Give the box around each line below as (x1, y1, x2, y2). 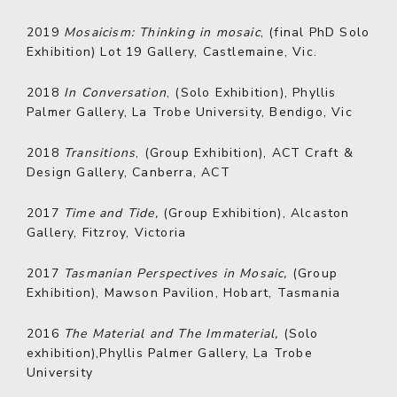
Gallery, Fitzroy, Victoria (27, 224, 187, 241)
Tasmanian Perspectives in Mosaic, (64, 265, 292, 282)
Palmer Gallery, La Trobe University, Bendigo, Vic (27, 104, 353, 121)
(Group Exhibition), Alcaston (163, 205, 350, 222)
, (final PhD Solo (260, 24, 370, 41)
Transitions (64, 144, 136, 161)
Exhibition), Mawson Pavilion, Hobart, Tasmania (27, 284, 341, 301)
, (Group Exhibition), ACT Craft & (136, 144, 354, 161)
